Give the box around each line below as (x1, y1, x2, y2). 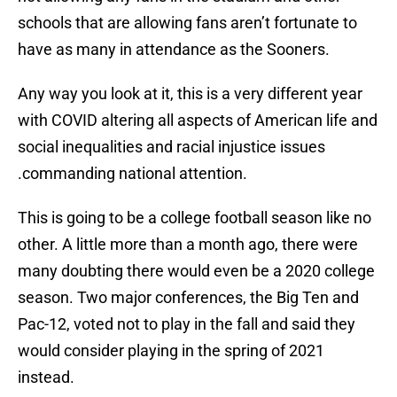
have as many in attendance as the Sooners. (18, 40, 330, 59)
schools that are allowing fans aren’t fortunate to (18, 13, 357, 33)
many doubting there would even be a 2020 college (18, 261, 375, 281)
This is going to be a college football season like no (18, 208, 371, 228)
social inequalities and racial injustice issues (18, 137, 325, 157)
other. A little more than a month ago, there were (18, 235, 358, 254)
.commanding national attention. (18, 164, 247, 183)
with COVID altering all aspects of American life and (18, 111, 378, 130)
